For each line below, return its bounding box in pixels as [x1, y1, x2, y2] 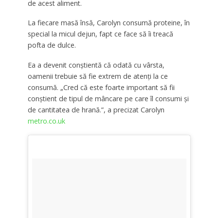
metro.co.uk [27, 116, 65, 126]
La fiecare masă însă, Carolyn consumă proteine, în [27, 18, 190, 28]
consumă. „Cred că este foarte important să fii [27, 83, 175, 92]
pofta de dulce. [27, 40, 76, 50]
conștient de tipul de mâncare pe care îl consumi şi [27, 94, 189, 104]
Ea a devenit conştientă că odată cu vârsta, [27, 60, 164, 70]
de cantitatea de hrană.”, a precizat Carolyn [27, 105, 164, 115]
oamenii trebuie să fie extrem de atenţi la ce [27, 72, 168, 81]
